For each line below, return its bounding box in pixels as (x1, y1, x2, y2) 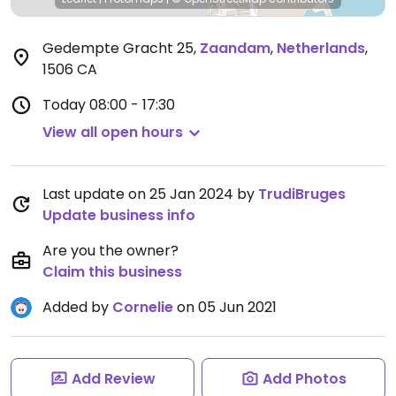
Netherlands (277, 38, 365, 58)
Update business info (42, 205, 195, 225)
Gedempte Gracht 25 (42, 38, 194, 58)
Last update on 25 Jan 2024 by (42, 184, 258, 204)
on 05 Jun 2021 (173, 297, 277, 317)
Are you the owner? (42, 240, 179, 261)
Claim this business (42, 262, 182, 282)
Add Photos (262, 369, 346, 389)
